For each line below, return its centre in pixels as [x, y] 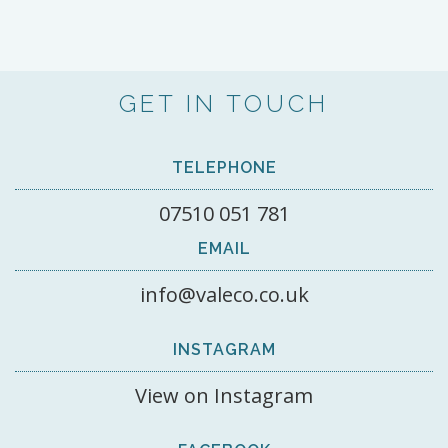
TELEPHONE [224, 167]
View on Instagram [224, 395]
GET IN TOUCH [224, 103]
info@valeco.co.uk [224, 294]
